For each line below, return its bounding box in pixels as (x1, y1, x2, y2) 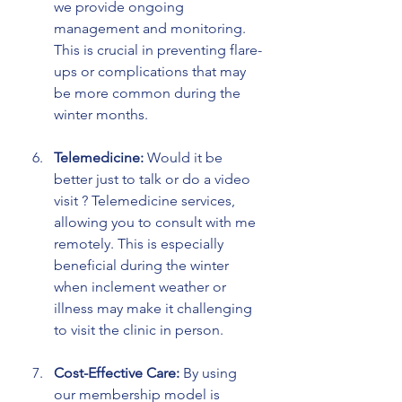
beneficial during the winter (54, 256, 232, 274)
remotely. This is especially (54, 234, 227, 252)
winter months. (54, 105, 148, 123)
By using (179, 363, 240, 381)
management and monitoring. (54, 19, 249, 37)
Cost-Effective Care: (54, 363, 179, 381)
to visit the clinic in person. (54, 320, 223, 338)
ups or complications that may (54, 62, 249, 80)
